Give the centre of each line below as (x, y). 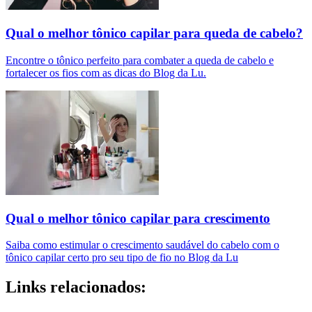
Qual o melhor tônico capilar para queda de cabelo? (154, 33)
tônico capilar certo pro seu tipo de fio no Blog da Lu (122, 258)
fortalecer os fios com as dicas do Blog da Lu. (106, 72)
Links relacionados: (76, 287)
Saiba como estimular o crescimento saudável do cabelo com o (142, 245)
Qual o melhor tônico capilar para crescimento (138, 218)
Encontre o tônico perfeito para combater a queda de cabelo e (140, 60)
